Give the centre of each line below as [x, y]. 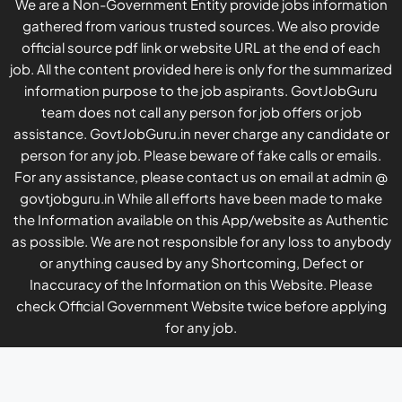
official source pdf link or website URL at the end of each [201, 47]
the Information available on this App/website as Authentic [201, 219]
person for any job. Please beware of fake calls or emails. [201, 154]
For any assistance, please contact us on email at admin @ [201, 176]
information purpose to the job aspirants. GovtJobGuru [201, 90]
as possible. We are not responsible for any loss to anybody [201, 240]
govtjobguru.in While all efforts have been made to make [201, 197]
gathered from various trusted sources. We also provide [201, 25]
